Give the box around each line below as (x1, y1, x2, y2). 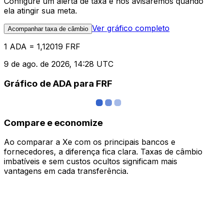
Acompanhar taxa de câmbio (8, 25, 88, 33)
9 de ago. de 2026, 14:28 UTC (4, 59, 113, 69)
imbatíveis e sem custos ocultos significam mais (4, 156, 177, 167)
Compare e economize (4, 117, 103, 128)
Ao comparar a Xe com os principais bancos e (4, 137, 175, 147)
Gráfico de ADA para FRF (4, 78, 112, 90)
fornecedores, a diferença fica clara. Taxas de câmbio (4, 147, 202, 157)
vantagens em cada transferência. (4, 166, 128, 176)
